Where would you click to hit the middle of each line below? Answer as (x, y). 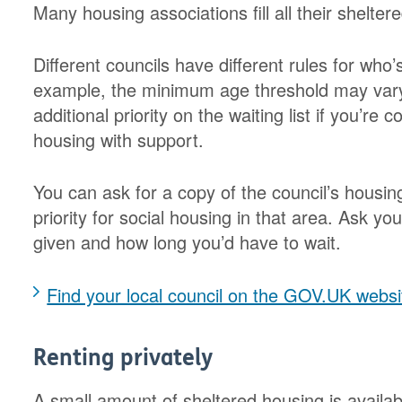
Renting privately (123, 358)
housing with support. (119, 140)
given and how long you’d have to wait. (188, 242)
